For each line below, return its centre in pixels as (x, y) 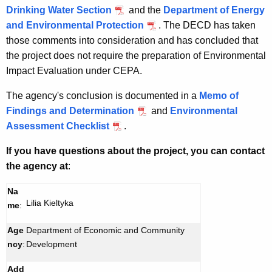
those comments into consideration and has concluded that (132, 41)
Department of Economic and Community (105, 230)
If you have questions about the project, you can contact (135, 151)
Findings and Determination (70, 111)
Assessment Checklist (58, 126)
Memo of (219, 96)
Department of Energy (214, 10)
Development (52, 244)
